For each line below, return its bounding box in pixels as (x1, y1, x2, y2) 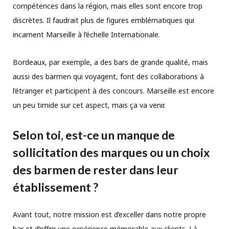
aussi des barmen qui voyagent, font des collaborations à (13, 71, 204, 81)
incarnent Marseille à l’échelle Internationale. (13, 29, 160, 39)
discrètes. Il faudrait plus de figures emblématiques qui (13, 15, 194, 25)
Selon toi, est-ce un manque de (13, 128, 175, 143)
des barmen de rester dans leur (13, 163, 178, 177)
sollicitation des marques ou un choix (13, 145, 210, 160)
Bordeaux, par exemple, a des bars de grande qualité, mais (13, 57, 208, 67)
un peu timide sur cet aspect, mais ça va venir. (13, 100, 166, 110)
